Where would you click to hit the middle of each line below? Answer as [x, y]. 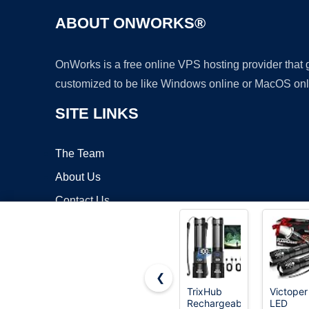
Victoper [289, 291]
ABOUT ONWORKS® [130, 23]
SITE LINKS [97, 114]
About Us [78, 177]
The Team [80, 154]
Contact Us [82, 201]
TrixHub [205, 291]
